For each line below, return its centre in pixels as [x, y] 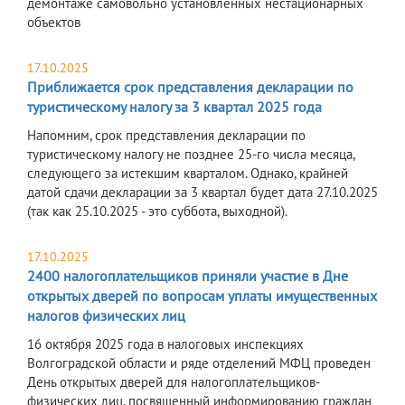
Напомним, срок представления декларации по [166, 136]
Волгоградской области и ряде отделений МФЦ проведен [199, 363]
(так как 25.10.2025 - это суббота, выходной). [157, 212]
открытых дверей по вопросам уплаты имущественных [202, 296]
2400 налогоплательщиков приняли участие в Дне [188, 276]
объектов [54, 23]
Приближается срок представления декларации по [190, 87]
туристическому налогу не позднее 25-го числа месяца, [191, 155]
